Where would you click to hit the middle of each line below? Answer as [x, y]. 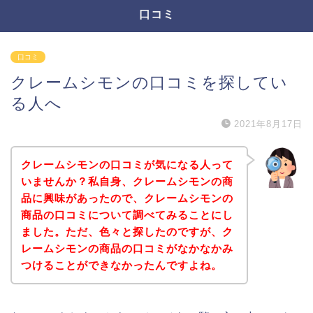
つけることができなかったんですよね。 [121, 265]
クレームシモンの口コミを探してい [149, 82]
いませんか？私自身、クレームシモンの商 [127, 181]
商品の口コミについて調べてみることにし [127, 214]
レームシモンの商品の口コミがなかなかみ [127, 248]
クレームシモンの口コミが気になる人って [127, 164]
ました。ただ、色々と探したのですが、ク [127, 231]
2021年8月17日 [268, 124]
